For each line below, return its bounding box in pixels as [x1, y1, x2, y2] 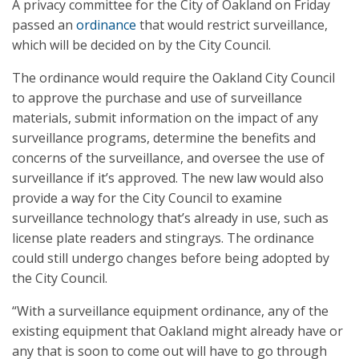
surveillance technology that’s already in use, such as [12, 209, 329, 227]
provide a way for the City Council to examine [12, 189, 282, 207]
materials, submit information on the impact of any [12, 109, 318, 127]
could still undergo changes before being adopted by [12, 249, 329, 267]
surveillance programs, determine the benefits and [12, 129, 316, 147]
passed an [12, 16, 76, 34]
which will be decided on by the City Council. [12, 36, 271, 54]
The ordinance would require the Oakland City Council [12, 69, 335, 87]
